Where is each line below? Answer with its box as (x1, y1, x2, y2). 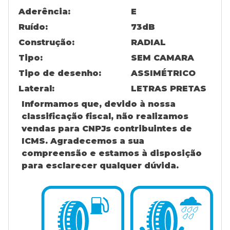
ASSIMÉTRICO (131, 68, 196, 78)
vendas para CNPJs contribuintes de (22, 124, 192, 133)
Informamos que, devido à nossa (22, 99, 176, 109)
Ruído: (18, 22, 48, 32)
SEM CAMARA (131, 53, 194, 63)
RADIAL (131, 37, 166, 47)
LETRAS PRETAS (131, 84, 206, 93)
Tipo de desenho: (18, 68, 101, 78)
